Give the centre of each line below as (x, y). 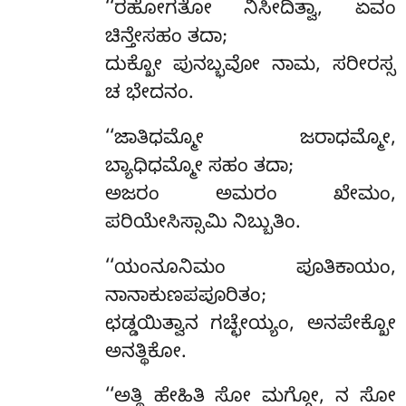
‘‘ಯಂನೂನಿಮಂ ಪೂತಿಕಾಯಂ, (250, 270)
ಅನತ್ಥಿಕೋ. (145, 354)
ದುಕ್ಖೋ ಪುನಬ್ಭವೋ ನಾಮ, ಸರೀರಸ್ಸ (250, 67)
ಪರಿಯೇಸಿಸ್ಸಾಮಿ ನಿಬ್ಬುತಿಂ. (203, 224)
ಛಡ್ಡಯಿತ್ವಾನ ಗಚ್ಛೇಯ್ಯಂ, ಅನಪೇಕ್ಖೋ (250, 326)
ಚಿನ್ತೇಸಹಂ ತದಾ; (166, 39)
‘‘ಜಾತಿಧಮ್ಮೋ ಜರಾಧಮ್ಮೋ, (250, 140)
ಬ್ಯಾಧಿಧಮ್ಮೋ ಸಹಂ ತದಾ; (199, 168)
